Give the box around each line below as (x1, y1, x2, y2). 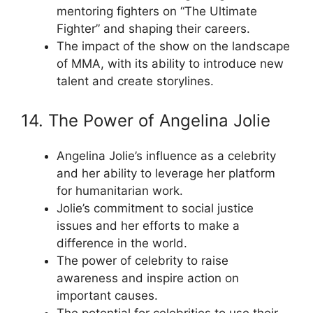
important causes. (57, 288, 158, 303)
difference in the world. (57, 235, 187, 250)
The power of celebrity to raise (57, 253, 228, 268)
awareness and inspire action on (57, 270, 239, 285)
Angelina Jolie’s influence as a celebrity (57, 148, 276, 163)
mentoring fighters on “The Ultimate (57, 4, 257, 18)
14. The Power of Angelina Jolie (21, 110, 270, 131)
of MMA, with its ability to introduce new (57, 57, 284, 71)
